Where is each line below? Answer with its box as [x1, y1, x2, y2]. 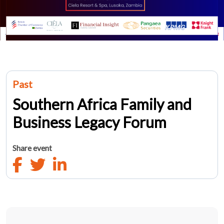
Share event [12, 143, 52, 152]
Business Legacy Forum [12, 113, 166, 131]
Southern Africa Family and [12, 95, 191, 113]
